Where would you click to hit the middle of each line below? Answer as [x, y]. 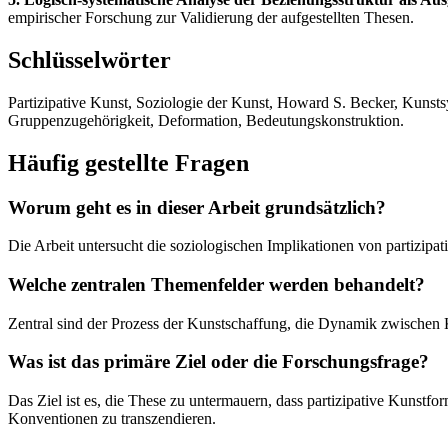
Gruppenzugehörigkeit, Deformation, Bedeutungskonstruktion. [206, 120]
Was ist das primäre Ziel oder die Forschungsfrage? [218, 362]
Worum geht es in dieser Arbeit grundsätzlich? [197, 207]
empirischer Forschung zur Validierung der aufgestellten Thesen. [211, 17]
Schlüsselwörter [89, 59]
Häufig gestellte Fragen [128, 162]
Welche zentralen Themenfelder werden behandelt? [216, 284]
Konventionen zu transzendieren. [112, 419]
